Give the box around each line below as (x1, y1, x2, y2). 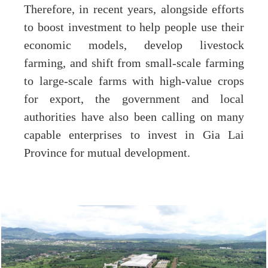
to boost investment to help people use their (24, 21, 244, 34)
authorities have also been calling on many (24, 111, 244, 124)
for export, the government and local (24, 93, 244, 106)
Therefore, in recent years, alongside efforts (24, 3, 244, 16)
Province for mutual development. (24, 147, 190, 160)
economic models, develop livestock (24, 39, 244, 52)
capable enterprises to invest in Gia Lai (24, 129, 244, 142)
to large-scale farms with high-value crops (24, 75, 244, 88)
